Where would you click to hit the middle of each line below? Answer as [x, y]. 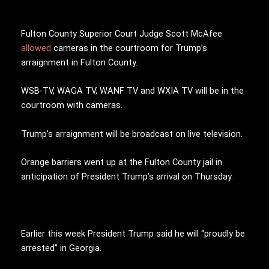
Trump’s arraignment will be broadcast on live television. [132, 134]
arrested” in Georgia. [61, 248]
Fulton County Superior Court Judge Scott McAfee [122, 33]
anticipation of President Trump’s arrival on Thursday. [127, 176]
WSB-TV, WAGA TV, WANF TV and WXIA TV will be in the [132, 91]
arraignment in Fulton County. [79, 62]
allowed [37, 48]
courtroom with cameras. [72, 105]
